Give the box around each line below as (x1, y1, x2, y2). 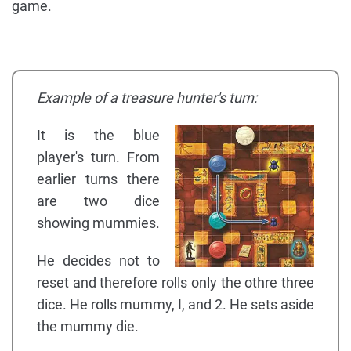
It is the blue (37, 127, 160, 144)
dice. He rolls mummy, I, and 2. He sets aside (37, 296, 314, 313)
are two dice (37, 193, 160, 210)
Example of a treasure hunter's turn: (37, 89, 257, 107)
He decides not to (37, 252, 160, 270)
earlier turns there (37, 171, 160, 188)
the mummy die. (37, 318, 139, 335)
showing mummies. (37, 215, 160, 232)
